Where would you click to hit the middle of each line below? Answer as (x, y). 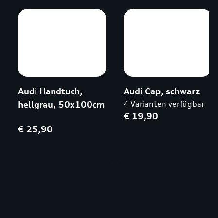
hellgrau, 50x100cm (61, 104)
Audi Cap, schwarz (161, 91)
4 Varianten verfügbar (164, 104)
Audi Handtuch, (50, 91)
